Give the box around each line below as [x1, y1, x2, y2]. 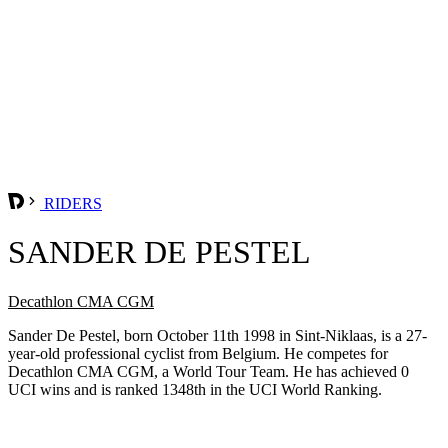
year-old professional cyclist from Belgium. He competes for [8, 344, 388, 362]
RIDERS [40, 194, 102, 212]
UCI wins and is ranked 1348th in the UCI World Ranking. [8, 380, 382, 398]
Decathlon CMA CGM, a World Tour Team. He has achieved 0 [8, 362, 409, 380]
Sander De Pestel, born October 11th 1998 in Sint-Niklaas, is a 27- [8, 326, 427, 344]
